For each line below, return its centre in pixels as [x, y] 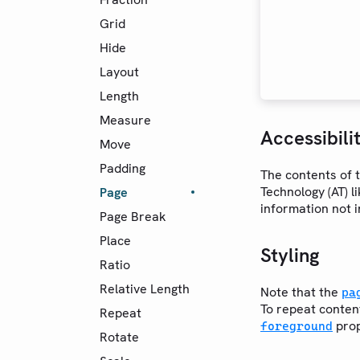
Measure [125, 120]
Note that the [301, 292]
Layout [119, 72]
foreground [297, 327]
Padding [123, 168]
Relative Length [145, 288]
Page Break [133, 216]
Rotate [119, 337]
